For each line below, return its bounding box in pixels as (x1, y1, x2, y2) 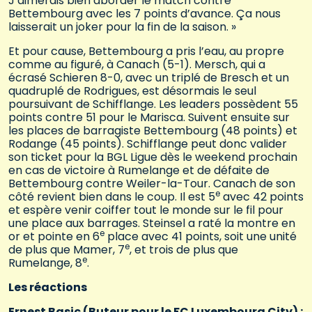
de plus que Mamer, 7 (8, 242, 125, 258)
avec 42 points (220, 189, 304, 205)
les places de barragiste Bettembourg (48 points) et (8, 123, 297, 139)
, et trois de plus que (130, 242, 238, 258)
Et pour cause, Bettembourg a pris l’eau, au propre (8, 43, 284, 60)
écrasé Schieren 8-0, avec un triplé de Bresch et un (8, 70, 289, 86)
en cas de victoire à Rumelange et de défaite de (8, 162, 270, 179)
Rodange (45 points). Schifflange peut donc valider (8, 136, 287, 153)
